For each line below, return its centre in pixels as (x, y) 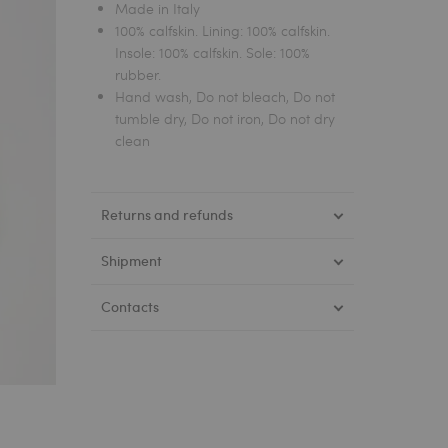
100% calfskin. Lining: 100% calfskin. (223, 30)
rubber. (138, 74)
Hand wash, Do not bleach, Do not (225, 96)
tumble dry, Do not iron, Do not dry (225, 118)
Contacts (130, 307)
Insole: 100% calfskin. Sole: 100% (213, 52)
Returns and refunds (167, 215)
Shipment (132, 261)
